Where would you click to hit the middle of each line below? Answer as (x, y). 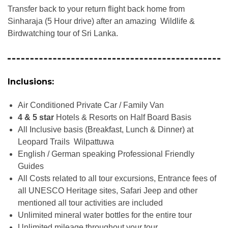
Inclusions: (31, 82)
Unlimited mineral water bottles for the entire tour (105, 215)
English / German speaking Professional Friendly (106, 154)
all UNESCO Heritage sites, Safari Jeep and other (108, 190)
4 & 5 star (36, 117)
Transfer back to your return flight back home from (96, 9)
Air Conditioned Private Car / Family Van (91, 105)
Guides (31, 166)
